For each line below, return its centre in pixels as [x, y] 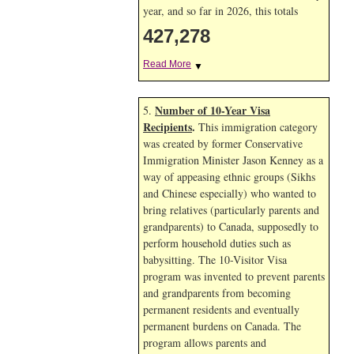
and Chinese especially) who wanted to [230, 193]
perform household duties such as [217, 243]
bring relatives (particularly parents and [231, 210]
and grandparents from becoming [217, 293]
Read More [167, 64]
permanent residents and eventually [221, 309]
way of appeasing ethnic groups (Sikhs [229, 177]
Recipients [168, 127]
